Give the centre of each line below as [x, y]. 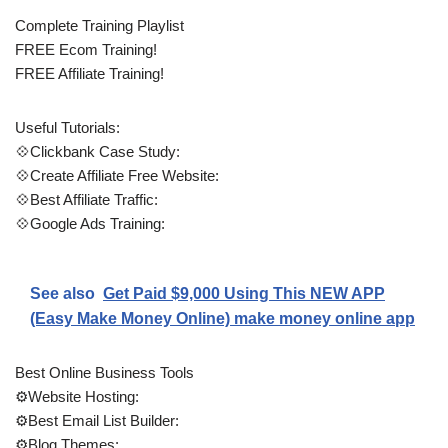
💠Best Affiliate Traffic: [86, 199]
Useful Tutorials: [67, 127]
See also [62, 293]
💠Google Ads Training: [90, 223]
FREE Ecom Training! [86, 49]
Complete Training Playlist [99, 25]
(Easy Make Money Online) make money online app [222, 318]
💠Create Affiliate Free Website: [117, 175]
